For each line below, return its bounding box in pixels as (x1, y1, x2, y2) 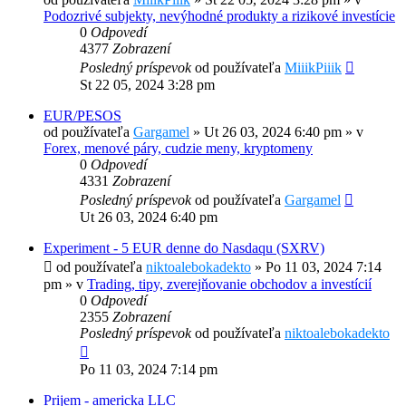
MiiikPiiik (285, 60, 342, 76)
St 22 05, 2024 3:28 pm (80, 77, 215, 93)
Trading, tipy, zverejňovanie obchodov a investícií (87, 276, 372, 293)
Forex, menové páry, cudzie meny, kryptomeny (43, 140, 313, 157)
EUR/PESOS (43, 108, 121, 124)
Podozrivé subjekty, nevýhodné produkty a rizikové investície (43, 8, 395, 24)
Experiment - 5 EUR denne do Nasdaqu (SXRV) (43, 240, 324, 256)
